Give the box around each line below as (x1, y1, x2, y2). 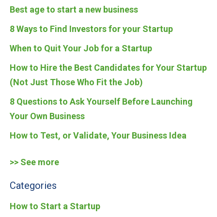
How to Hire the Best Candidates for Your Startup (10, 62, 207, 73)
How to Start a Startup (10, 201, 100, 211)
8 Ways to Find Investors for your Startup (10, 24, 173, 34)
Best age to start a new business (10, 4, 138, 15)
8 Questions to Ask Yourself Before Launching (10, 96, 193, 107)
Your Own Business (10, 111, 85, 121)
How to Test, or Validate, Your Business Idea (10, 130, 186, 140)
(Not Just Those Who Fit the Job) (10, 77, 143, 87)
